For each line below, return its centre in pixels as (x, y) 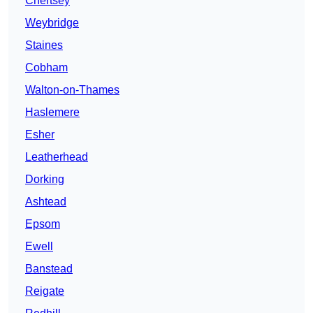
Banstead (49, 269)
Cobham (46, 68)
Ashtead (46, 202)
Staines (44, 45)
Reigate (45, 291)
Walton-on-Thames (72, 90)
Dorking (45, 180)
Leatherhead (57, 157)
